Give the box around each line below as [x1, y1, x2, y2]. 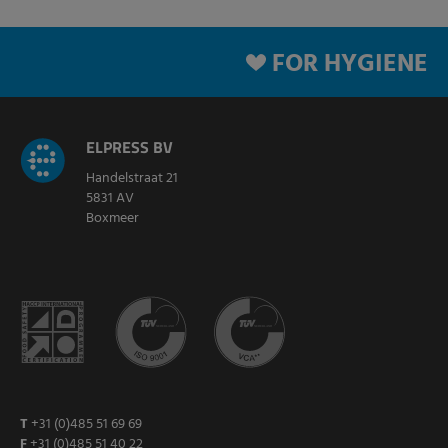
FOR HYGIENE [272, 45, 428, 86]
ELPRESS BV [86, 135, 173, 160]
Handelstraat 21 [86, 167, 178, 191]
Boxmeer [86, 207, 139, 231]
